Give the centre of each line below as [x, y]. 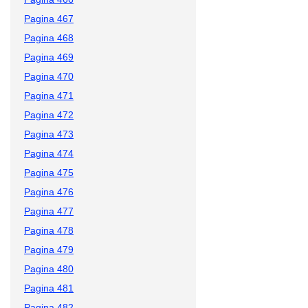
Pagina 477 [49, 211]
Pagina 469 [49, 57]
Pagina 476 [49, 191]
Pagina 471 [49, 95]
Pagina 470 [49, 76]
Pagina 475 [49, 172]
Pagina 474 [49, 153]
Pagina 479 [49, 249]
